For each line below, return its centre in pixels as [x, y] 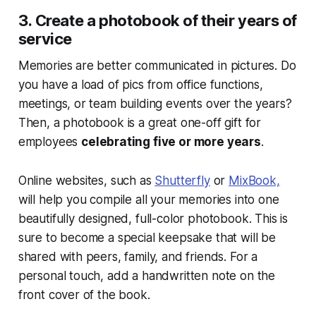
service [45, 39]
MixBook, [254, 181]
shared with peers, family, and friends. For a [138, 257]
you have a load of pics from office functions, [140, 85]
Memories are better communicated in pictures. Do [157, 66]
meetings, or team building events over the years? [155, 104]
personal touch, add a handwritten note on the [147, 276]
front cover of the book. [87, 295]
